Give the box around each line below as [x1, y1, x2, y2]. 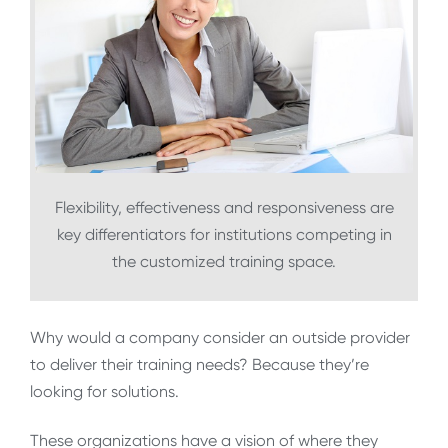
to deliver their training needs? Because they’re [30, 354, 369, 374]
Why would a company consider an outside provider [30, 327, 410, 347]
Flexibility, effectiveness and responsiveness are [54, 198, 394, 218]
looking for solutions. [30, 381, 179, 401]
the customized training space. [112, 252, 336, 272]
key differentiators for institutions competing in [56, 225, 392, 245]
